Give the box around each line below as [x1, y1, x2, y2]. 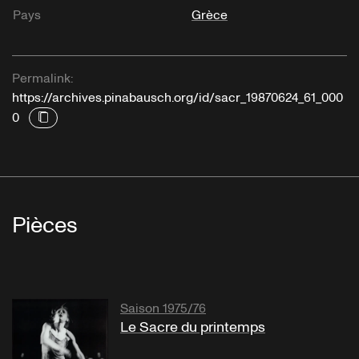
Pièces [12, 210, 78, 242]
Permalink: [12, 70, 73, 88]
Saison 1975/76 [120, 300, 206, 318]
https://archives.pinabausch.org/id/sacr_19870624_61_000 [12, 89, 343, 107]
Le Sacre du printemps [120, 317, 265, 338]
